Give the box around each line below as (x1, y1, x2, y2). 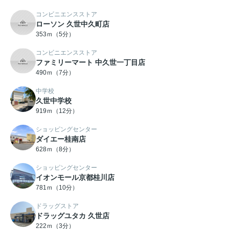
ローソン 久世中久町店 (36, 20, 109, 29)
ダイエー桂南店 (36, 135, 86, 144)
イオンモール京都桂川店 (36, 173, 114, 182)
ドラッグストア (36, 202, 79, 210)
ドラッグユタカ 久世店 (36, 212, 109, 220)
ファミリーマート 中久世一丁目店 (36, 58, 145, 67)
